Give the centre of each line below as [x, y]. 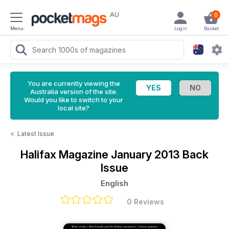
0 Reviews [145, 202]
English [114, 183]
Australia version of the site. [74, 91]
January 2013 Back [160, 154]
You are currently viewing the [74, 83]
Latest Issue [36, 134]
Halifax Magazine [66, 154]
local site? [74, 108]
